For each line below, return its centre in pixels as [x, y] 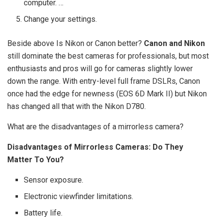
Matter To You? [36, 159]
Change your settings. [61, 19]
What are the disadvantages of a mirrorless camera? [95, 126]
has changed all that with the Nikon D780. [77, 106]
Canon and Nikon [174, 43]
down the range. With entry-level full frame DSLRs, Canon [104, 81]
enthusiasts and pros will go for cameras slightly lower [100, 68]
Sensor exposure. [54, 180]
